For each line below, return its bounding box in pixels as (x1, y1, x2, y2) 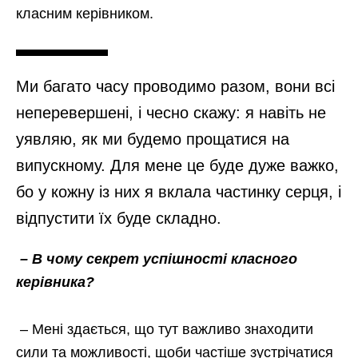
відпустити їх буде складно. (16, 209, 221, 228)
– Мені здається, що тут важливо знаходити (20, 321, 313, 338)
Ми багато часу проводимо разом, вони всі (16, 78, 335, 96)
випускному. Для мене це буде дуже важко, (16, 157, 339, 175)
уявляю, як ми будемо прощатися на (16, 130, 289, 149)
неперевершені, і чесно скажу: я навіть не (16, 104, 326, 122)
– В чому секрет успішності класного (20, 251, 297, 268)
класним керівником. (16, 6, 153, 22)
